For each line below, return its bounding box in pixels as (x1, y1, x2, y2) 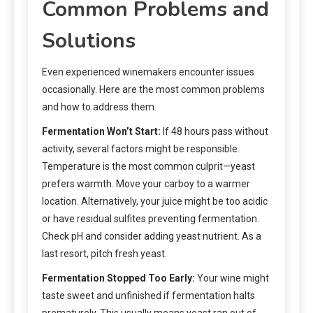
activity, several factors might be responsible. (42, 143, 240, 154)
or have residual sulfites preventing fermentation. (42, 212, 259, 224)
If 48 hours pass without (161, 125, 268, 137)
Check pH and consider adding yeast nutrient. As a (42, 230, 261, 242)
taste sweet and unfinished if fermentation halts (42, 289, 255, 301)
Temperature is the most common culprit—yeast (42, 160, 255, 172)
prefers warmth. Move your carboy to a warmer (42, 177, 250, 189)
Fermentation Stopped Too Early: (42, 272, 195, 284)
